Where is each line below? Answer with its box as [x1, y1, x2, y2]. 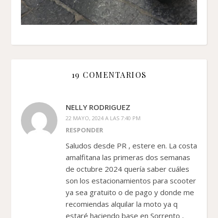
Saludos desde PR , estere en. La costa [66, 140, 197, 150]
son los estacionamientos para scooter [66, 175, 196, 185]
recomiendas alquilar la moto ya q [66, 199, 178, 209]
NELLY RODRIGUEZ [66, 102, 130, 112]
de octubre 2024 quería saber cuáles [66, 163, 189, 174]
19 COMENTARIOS [71, 69, 147, 80]
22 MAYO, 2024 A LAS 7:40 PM [66, 114, 141, 122]
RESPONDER [66, 125, 103, 134]
